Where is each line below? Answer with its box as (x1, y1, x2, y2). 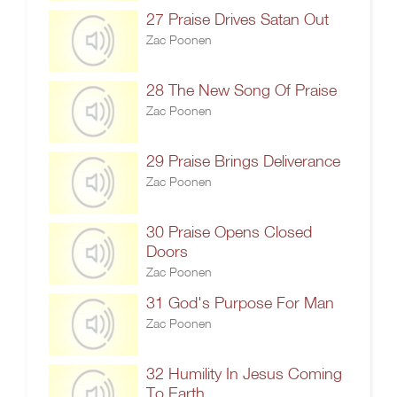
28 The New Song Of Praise (146, 81, 337, 99)
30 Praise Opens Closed (146, 222, 312, 241)
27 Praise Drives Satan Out (146, 10, 329, 28)
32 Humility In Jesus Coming (146, 364, 342, 383)
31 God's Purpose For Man (146, 293, 334, 312)
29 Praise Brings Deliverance (146, 152, 340, 170)
